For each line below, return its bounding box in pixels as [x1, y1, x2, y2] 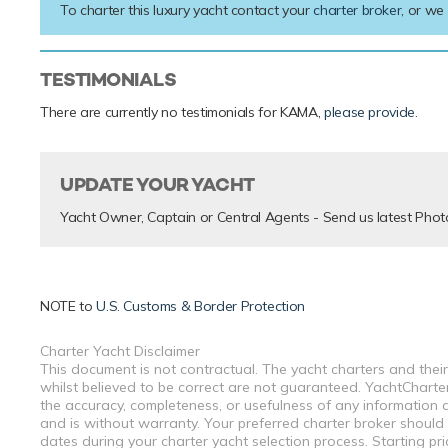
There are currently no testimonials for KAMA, [40, 103, 324, 122]
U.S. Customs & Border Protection [96, 297, 306, 316]
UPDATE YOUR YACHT [60, 172, 255, 198]
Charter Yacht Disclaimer [40, 342, 200, 361]
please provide [323, 103, 416, 122]
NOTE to [40, 297, 97, 316]
